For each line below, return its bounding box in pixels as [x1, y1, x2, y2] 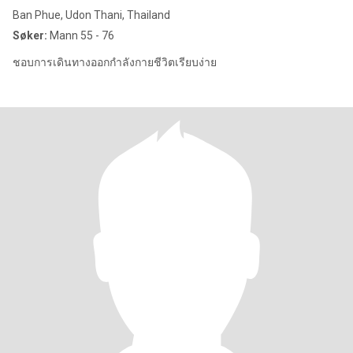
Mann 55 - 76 [47, 29, 114, 42]
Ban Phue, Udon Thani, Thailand [13, 9, 170, 21]
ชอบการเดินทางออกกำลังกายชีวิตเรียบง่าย [13, 56, 217, 69]
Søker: [13, 29, 47, 42]
